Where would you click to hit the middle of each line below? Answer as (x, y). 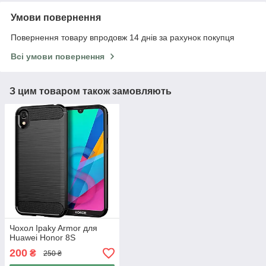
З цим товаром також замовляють (91, 91)
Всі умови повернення (58, 56)
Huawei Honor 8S (42, 238)
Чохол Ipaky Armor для (53, 228)
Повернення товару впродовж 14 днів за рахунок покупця (123, 37)
